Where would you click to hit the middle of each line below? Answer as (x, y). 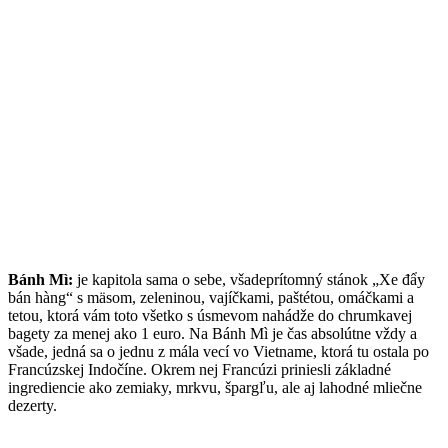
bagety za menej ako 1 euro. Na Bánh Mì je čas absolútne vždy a (212, 334)
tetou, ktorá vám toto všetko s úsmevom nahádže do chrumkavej (210, 316)
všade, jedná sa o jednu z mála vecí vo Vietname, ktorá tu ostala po (218, 352)
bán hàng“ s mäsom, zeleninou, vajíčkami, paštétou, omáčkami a (211, 298)
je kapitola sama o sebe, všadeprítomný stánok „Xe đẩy (249, 280)
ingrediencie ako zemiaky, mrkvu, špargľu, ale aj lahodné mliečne (215, 388)
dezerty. (32, 406)
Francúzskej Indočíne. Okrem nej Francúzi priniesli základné (199, 370)
